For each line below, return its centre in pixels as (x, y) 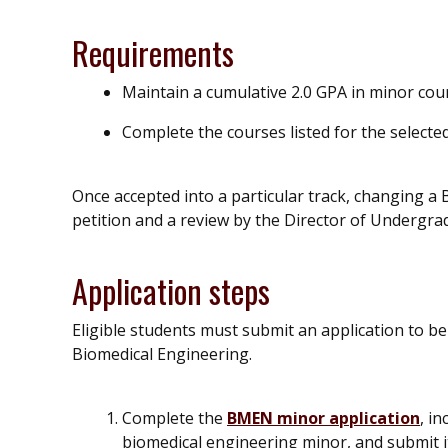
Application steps (171, 290)
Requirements (153, 52)
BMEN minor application (323, 417)
